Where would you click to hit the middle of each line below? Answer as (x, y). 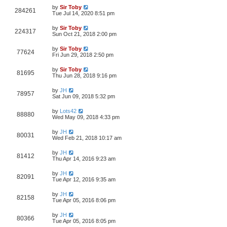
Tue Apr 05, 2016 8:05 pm (84, 221)
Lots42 (68, 111)
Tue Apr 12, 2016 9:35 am (84, 179)
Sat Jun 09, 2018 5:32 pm (84, 96)
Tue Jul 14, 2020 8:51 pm (83, 13)
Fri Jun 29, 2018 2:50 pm (83, 55)
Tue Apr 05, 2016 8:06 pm (84, 200)
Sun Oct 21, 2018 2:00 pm (84, 34)
